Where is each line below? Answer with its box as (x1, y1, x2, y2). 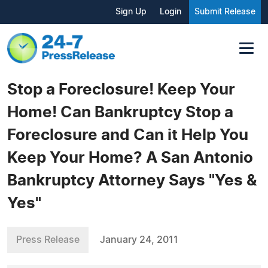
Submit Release (194, 8, 255, 16)
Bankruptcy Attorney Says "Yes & (7, 172, 257, 188)
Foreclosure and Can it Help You (7, 127, 248, 143)
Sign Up (115, 8, 147, 16)
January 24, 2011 (100, 234, 178, 245)
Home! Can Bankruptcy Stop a (7, 104, 233, 120)
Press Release (16, 234, 80, 245)
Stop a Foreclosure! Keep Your (7, 81, 235, 98)
